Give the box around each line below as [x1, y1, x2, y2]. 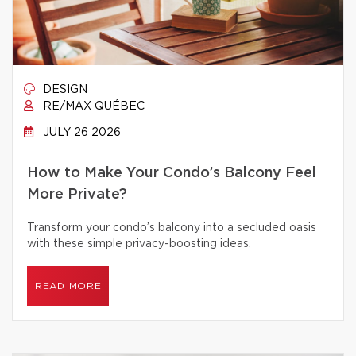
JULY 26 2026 [40, 127, 121, 138]
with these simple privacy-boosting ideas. [27, 238, 251, 250]
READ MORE [35, 281, 102, 291]
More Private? [27, 188, 127, 202]
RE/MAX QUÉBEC [40, 101, 145, 112]
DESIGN [40, 84, 87, 95]
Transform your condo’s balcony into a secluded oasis [27, 222, 316, 234]
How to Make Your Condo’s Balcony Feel [27, 166, 316, 180]
